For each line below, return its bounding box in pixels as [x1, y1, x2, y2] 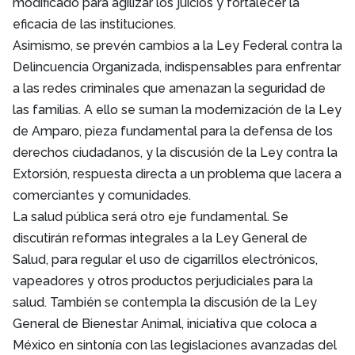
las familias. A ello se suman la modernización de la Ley [13, 101, 342, 117]
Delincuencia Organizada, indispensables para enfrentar [13, 59, 341, 74]
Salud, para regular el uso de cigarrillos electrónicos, [13, 251, 318, 267]
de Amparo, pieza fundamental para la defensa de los [13, 123, 333, 139]
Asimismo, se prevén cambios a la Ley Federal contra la [13, 37, 342, 53]
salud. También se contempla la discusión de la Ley [13, 294, 317, 310]
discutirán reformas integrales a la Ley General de [13, 230, 307, 246]
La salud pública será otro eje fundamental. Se [13, 208, 288, 224]
